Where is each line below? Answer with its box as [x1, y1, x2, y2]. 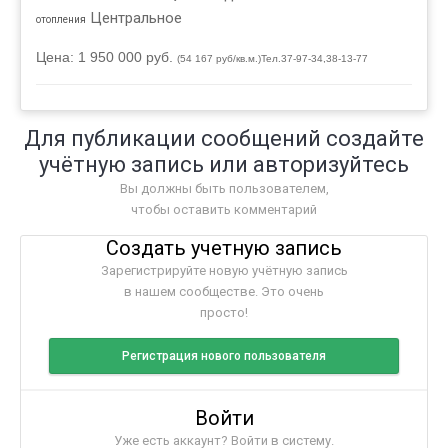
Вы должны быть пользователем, [119, 181, 329, 197]
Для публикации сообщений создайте [24, 126, 424, 152]
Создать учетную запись [106, 236, 342, 261]
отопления [36, 14, 86, 26]
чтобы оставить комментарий [131, 202, 317, 218]
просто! [200, 305, 248, 321]
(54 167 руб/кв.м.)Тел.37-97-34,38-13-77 [177, 53, 368, 65]
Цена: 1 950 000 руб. [36, 49, 173, 66]
